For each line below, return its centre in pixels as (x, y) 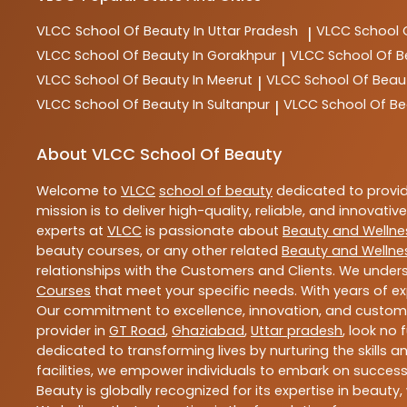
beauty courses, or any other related (159, 250)
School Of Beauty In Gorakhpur (175, 55)
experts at (72, 230)
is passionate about (212, 230)
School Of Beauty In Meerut (164, 79)
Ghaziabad (208, 330)
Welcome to (79, 190)
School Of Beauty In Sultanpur (172, 104)
